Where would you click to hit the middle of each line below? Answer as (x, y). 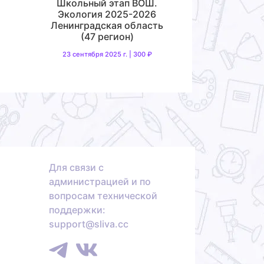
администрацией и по (100, 182)
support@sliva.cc (89, 224)
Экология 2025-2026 (107, 14)
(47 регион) (107, 36)
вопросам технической (103, 196)
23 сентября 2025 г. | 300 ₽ (107, 54)
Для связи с (76, 168)
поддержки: (77, 210)
